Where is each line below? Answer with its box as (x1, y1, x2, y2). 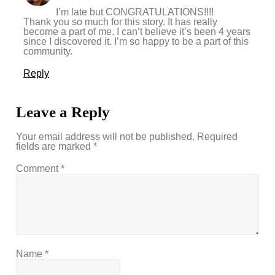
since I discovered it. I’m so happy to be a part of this (23, 36, 249, 47)
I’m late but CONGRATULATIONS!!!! (56, 6, 214, 17)
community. (23, 45, 73, 56)
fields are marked (16, 141, 94, 152)
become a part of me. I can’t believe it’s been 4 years (23, 26, 251, 37)
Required (197, 131, 238, 142)
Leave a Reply (16, 103, 110, 120)
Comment (16, 163, 61, 174)
